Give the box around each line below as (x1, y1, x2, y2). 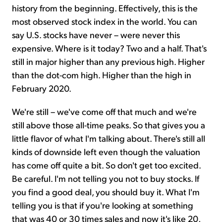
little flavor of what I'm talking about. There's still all (12, 132, 205, 144)
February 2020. (12, 82, 71, 94)
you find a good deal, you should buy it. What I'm (12, 186, 200, 198)
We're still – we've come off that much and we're (12, 106, 197, 117)
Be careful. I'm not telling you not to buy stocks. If (12, 172, 199, 184)
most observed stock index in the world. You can (12, 15, 197, 27)
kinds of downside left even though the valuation (12, 146, 200, 158)
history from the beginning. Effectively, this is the (12, 2, 198, 14)
